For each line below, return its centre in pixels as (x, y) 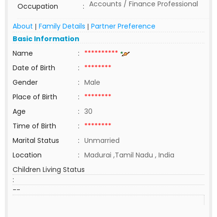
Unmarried (102, 140)
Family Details (62, 26)
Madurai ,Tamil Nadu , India (129, 155)
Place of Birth (35, 97)
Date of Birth (34, 68)
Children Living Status (49, 170)
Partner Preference (123, 26)
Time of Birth (34, 126)
